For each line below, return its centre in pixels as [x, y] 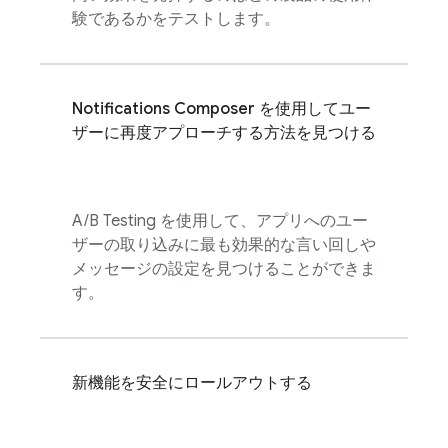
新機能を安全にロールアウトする [192, 383]
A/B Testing [114, 221]
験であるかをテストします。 [176, 19]
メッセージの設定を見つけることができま [224, 269]
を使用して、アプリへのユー [262, 221]
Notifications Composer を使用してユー [221, 109]
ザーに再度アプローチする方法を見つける [224, 133]
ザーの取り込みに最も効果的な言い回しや [224, 245]
